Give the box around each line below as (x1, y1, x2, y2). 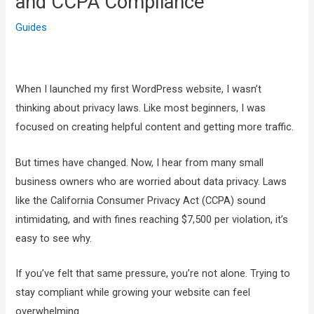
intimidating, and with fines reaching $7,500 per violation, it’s (15, 212, 289, 226)
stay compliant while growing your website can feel (15, 286, 251, 299)
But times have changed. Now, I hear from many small (15, 156, 264, 169)
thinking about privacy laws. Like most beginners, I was (15, 102, 266, 115)
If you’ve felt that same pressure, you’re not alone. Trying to (15, 267, 291, 280)
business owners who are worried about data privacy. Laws (15, 175, 287, 188)
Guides (15, 20, 48, 34)
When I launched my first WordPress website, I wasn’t (15, 83, 262, 96)
